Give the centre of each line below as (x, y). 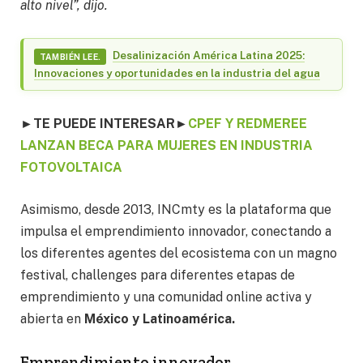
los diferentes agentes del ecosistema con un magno (179, 253)
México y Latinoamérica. (160, 318)
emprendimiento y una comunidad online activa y (166, 297)
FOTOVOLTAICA (71, 167)
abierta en (52, 318)
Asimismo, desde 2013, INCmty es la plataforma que (176, 209)
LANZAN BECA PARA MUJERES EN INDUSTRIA (167, 145)
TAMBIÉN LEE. (70, 56)
